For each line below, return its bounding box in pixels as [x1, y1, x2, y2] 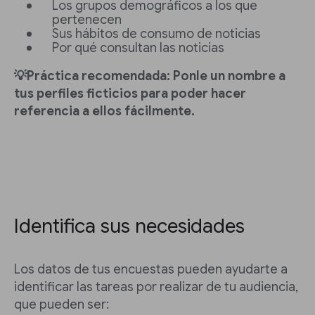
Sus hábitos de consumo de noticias [52, 26, 261, 42]
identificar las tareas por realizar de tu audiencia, [14, 279, 298, 295]
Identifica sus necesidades [14, 214, 245, 239]
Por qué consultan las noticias [52, 40, 224, 56]
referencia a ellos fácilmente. [14, 103, 195, 120]
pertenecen [52, 12, 122, 28]
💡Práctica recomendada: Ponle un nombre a [14, 68, 285, 84]
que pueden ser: [14, 297, 109, 313]
